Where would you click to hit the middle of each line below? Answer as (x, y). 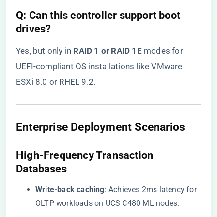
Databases (41, 169)
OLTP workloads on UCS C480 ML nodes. (108, 203)
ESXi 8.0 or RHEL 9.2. (56, 82)
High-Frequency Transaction (85, 155)
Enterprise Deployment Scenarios (101, 127)
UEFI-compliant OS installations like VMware (99, 66)
